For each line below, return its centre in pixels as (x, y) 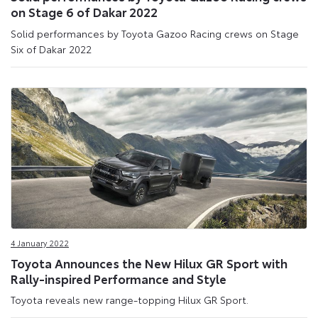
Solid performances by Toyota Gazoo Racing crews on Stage (155, 33)
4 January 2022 (40, 243)
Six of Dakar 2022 (51, 49)
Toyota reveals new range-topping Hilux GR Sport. (130, 300)
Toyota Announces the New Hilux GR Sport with (149, 262)
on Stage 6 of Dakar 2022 (84, 12)
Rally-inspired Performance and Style (119, 278)
